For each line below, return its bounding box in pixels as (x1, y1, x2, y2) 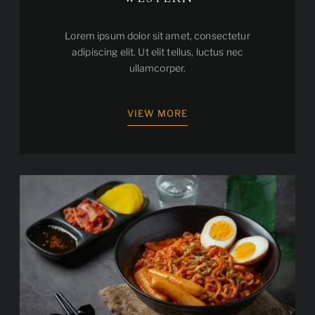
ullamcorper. (129, 61, 186, 74)
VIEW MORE (127, 107, 188, 119)
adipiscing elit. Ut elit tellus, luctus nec (71, 45, 244, 58)
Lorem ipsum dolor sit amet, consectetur (65, 29, 250, 41)
